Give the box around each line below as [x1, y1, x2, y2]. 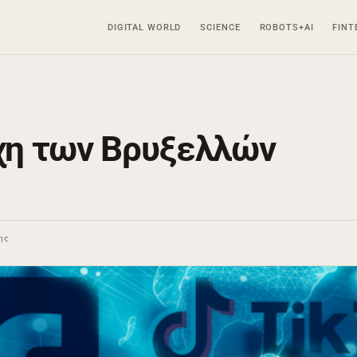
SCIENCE [200, 22, 241, 33]
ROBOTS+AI [259, 22, 314, 33]
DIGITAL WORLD [107, 22, 182, 33]
